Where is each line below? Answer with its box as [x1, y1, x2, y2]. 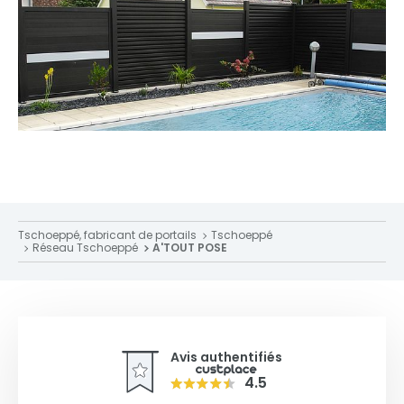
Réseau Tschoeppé [32, 239, 138, 255]
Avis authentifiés [170, 348, 282, 367]
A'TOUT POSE [152, 239, 227, 255]
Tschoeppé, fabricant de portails [18, 226, 197, 243]
